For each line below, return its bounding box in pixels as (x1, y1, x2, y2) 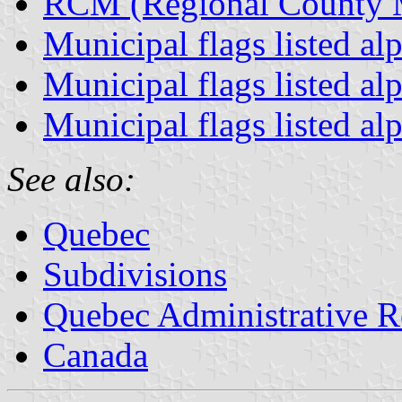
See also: (7, 159, 135, 198)
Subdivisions (43, 254, 227, 293)
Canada (43, 335, 148, 374)
